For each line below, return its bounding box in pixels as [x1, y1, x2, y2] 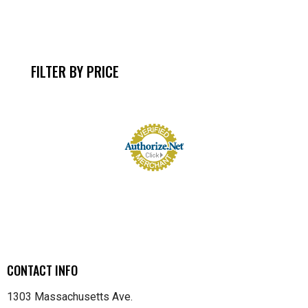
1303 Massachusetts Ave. [7, 289, 133, 303]
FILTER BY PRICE [31, 61, 119, 82]
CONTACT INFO [7, 261, 78, 280]
